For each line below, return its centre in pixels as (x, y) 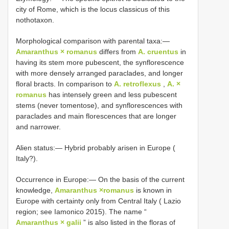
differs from (118, 52)
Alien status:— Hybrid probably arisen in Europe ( (96, 148)
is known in (153, 190)
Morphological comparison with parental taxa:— (93, 41)
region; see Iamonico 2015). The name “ (81, 212)
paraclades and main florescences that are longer (96, 116)
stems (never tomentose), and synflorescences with (99, 106)
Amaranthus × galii (49, 223)
